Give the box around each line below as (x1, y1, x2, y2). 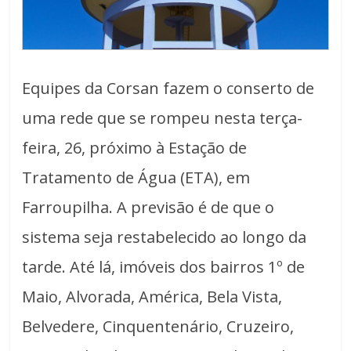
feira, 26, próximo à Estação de (22, 137, 248, 159)
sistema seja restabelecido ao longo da (22, 226, 307, 248)
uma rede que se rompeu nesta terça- (22, 107, 303, 129)
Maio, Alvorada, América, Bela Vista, (22, 286, 283, 308)
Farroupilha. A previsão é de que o (22, 197, 275, 219)
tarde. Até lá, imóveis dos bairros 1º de (22, 256, 306, 278)
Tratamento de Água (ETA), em (22, 167, 251, 189)
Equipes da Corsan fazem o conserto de (22, 78, 315, 100)
